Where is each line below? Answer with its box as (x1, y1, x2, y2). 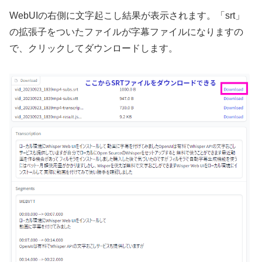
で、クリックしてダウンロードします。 (9, 43, 178, 53)
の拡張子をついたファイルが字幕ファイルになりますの (9, 26, 243, 37)
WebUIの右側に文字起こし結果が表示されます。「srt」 (9, 10, 244, 20)
